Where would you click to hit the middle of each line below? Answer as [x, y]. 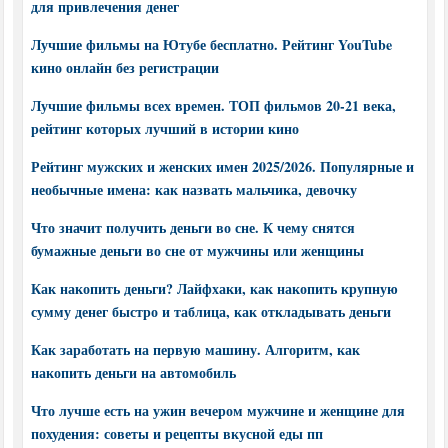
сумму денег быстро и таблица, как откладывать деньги [210, 312]
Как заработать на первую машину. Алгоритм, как [195, 350]
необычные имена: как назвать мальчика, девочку [193, 190]
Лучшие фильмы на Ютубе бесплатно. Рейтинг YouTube [211, 45]
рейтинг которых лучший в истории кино [164, 129]
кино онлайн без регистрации [124, 68]
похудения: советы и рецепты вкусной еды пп [176, 434]
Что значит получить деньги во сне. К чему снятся [192, 228]
